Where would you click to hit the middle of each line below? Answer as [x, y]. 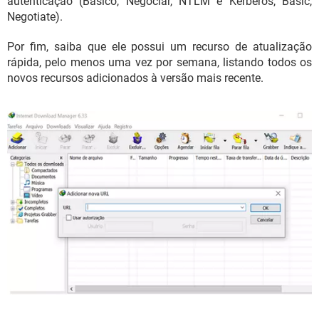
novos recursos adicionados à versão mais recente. [135, 78]
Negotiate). [35, 16]
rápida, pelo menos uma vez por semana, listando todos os [159, 62]
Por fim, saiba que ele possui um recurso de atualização [159, 46]
